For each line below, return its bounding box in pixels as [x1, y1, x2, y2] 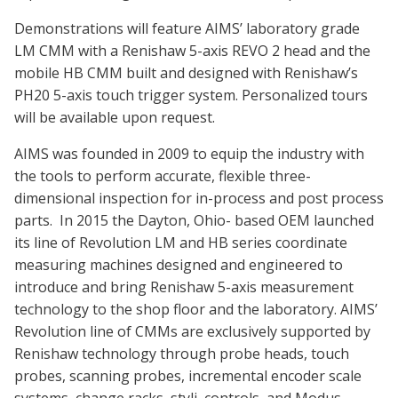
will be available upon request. [14, 107, 215, 128]
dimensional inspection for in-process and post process [14, 188, 384, 209]
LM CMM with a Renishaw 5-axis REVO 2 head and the [14, 41, 370, 61]
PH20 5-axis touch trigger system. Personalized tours [14, 85, 368, 106]
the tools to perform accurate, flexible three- [14, 166, 311, 187]
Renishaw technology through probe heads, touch [14, 344, 349, 364]
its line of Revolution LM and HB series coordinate [14, 233, 347, 253]
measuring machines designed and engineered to [14, 255, 343, 275]
